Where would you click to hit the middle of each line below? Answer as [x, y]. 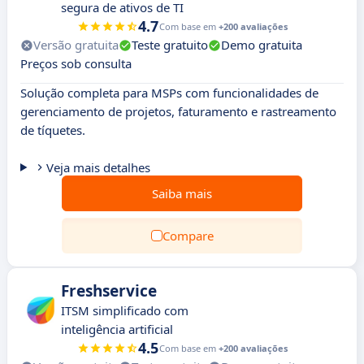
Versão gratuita [76, 45]
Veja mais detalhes [98, 167]
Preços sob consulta [76, 63]
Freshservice [109, 291]
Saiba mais [182, 193]
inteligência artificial [117, 329]
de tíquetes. [53, 130]
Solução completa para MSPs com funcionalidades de [169, 93]
